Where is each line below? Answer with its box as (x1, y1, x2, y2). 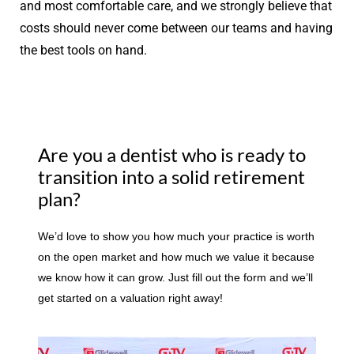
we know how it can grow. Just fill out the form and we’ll (38, 270, 313, 284)
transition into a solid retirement (38, 164, 305, 188)
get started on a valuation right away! (38, 291, 223, 304)
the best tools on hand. (20, 42, 147, 58)
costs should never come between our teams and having (20, 20, 333, 36)
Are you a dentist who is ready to (38, 142, 306, 166)
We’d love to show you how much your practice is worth (38, 229, 314, 243)
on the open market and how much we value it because (38, 250, 314, 263)
